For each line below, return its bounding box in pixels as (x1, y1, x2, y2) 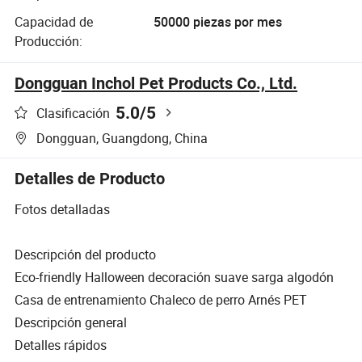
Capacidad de (15, 13, 94, 32)
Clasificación (36, 103, 111, 122)
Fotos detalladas (15, 200, 111, 218)
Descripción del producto (15, 245, 157, 263)
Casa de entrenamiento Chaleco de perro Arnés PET (15, 290, 308, 309)
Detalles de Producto (15, 169, 166, 189)
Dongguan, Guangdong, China (36, 129, 208, 148)
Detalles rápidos (15, 335, 107, 354)
